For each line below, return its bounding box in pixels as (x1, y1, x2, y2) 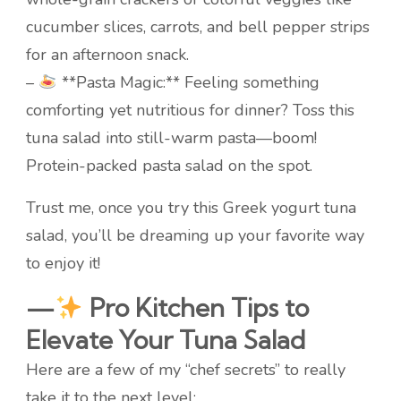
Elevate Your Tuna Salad (26, 324, 305, 356)
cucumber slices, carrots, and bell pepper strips (26, 16, 370, 38)
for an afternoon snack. (26, 44, 189, 66)
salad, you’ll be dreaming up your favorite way (26, 225, 364, 247)
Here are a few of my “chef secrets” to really (26, 359, 346, 381)
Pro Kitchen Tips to (82, 292, 309, 324)
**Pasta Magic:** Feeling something (56, 72, 320, 94)
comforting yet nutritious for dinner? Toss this (26, 99, 354, 122)
